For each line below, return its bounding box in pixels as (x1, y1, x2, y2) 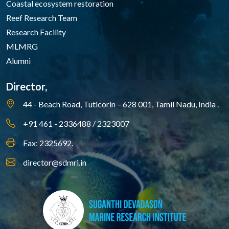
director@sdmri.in (23, 157, 86, 168)
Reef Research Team (6, 13, 77, 23)
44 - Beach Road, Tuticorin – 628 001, (23, 99, 153, 109)
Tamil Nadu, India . (153, 99, 219, 109)
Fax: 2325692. (23, 138, 73, 148)
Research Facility (6, 27, 66, 37)
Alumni (6, 56, 31, 66)
